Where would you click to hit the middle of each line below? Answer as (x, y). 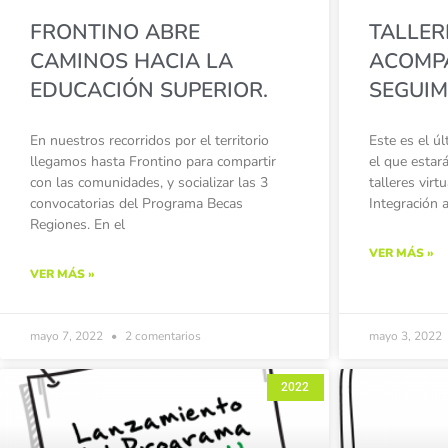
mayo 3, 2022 (406, 336)
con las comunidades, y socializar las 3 (149, 183)
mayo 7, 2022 (68, 336)
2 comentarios (161, 336)
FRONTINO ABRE (115, 32)
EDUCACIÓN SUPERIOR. (149, 90)
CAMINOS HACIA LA (131, 61)
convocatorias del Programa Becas (136, 204)
